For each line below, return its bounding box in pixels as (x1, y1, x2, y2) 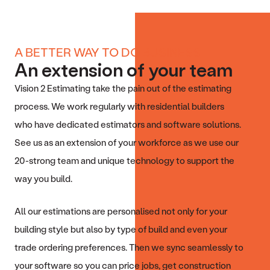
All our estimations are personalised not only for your (14, 204, 227, 217)
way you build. (14, 172, 72, 184)
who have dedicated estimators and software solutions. (14, 118, 241, 130)
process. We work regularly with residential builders (14, 99, 224, 112)
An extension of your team (14, 57, 233, 81)
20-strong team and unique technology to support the (14, 154, 234, 166)
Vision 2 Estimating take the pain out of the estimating (14, 81, 231, 94)
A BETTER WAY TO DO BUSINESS (14, 43, 201, 60)
